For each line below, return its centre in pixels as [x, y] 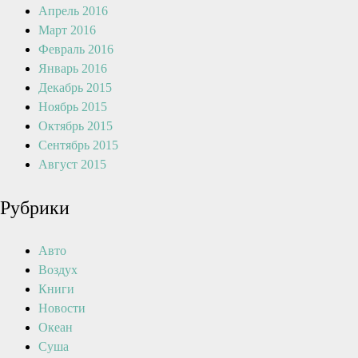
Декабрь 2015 [75, 88]
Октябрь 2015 [76, 126]
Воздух [58, 270]
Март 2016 [67, 30]
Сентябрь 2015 [78, 145]
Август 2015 [72, 164]
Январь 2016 [73, 68]
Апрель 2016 [73, 11]
